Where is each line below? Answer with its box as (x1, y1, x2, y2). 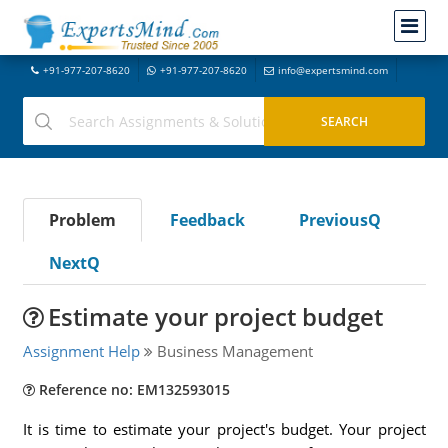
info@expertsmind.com (277, 63, 388, 77)
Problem (48, 209, 116, 231)
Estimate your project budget (47, 300, 383, 333)
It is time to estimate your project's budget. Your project (22, 419, 426, 439)
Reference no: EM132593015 (34, 380, 230, 399)
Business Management (152, 341, 313, 361)
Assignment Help (22, 341, 140, 361)
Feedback (169, 209, 245, 231)
